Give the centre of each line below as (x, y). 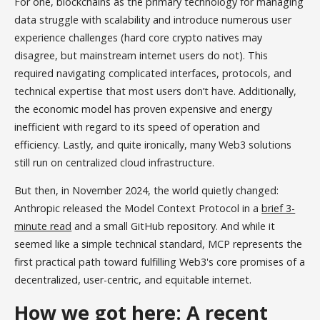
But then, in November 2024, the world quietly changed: (147, 191)
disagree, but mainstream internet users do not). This (141, 55)
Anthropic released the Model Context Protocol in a (138, 209)
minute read (43, 226)
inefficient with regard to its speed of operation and (137, 126)
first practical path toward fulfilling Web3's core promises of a (160, 262)
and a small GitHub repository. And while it (174, 226)
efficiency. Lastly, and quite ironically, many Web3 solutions (153, 144)
